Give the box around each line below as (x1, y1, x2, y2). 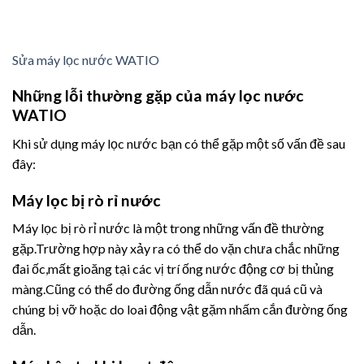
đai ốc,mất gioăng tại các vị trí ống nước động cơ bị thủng (12, 261, 334, 277)
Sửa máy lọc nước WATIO (12, 51, 159, 67)
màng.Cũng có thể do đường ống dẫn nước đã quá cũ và (12, 281, 323, 297)
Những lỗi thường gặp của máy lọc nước (12, 86, 304, 106)
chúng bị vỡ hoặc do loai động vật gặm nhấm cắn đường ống (12, 301, 348, 318)
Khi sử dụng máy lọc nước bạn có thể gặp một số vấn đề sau (12, 135, 345, 151)
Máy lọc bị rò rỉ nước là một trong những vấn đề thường (12, 220, 324, 236)
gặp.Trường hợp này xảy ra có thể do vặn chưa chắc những (12, 240, 340, 257)
